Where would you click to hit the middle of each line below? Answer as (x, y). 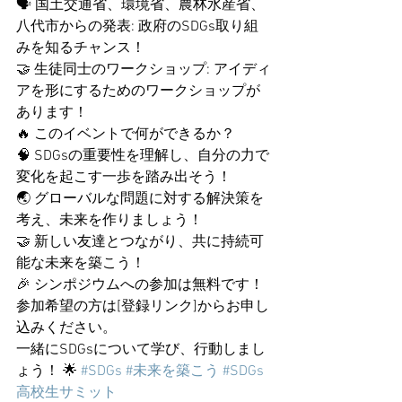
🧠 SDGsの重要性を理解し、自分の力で (143, 157)
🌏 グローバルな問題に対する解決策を (140, 200)
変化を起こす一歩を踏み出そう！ (124, 178)
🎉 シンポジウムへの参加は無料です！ (142, 286)
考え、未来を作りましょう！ (109, 221)
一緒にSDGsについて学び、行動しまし (141, 350)
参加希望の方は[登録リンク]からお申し (143, 307)
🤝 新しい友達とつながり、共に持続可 (140, 243)
